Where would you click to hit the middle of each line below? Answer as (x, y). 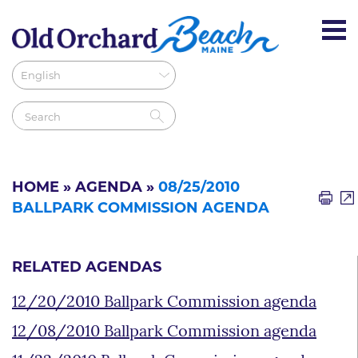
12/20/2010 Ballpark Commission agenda (164, 302)
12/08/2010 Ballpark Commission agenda (164, 332)
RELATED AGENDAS (87, 268)
